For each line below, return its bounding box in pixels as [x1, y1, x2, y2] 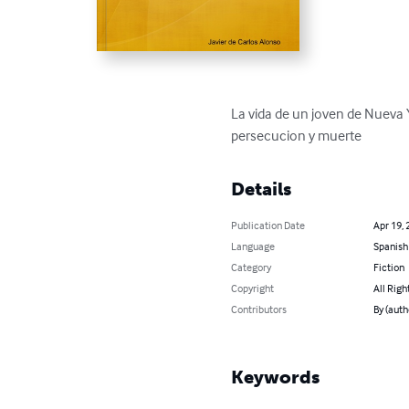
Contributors [231, 301, 288, 316]
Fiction [372, 259, 404, 274]
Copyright [231, 280, 275, 295]
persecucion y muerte [231, 125, 362, 144]
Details [231, 177, 292, 200]
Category [231, 259, 272, 274]
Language [231, 238, 276, 253]
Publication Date [231, 217, 306, 232]
